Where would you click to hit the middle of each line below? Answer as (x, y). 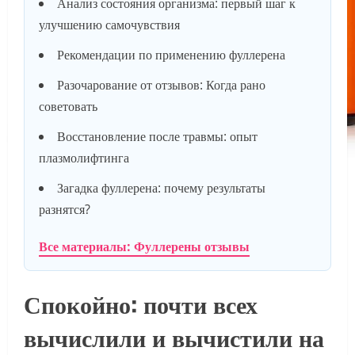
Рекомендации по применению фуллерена (171, 55)
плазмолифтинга (84, 158)
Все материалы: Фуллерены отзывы (144, 247)
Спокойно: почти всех (141, 303)
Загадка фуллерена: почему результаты (161, 188)
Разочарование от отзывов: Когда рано (161, 85)
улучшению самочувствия (109, 25)
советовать (68, 107)
